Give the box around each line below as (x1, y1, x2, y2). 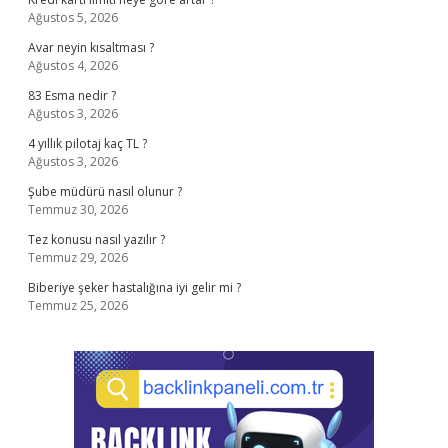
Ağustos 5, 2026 (28, 9, 118, 26)
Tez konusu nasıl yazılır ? (28, 231, 165, 248)
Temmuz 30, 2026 (28, 201, 128, 218)
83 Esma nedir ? (28, 87, 116, 104)
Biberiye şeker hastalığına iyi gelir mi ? (28, 279, 241, 296)
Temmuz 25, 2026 (28, 297, 128, 314)
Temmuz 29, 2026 (28, 249, 128, 266)
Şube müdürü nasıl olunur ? (28, 183, 182, 200)
